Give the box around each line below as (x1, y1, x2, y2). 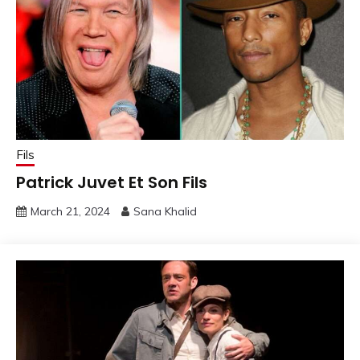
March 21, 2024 (31, 204, 110, 219)
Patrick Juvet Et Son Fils (16, 171, 207, 194)
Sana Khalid (133, 204, 197, 219)
